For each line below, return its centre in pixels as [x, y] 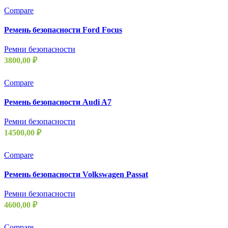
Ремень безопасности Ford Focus [63, 30]
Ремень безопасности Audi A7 [58, 102]
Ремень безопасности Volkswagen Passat [76, 174]
